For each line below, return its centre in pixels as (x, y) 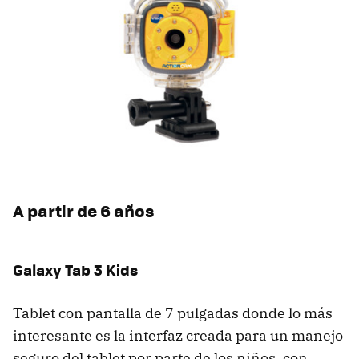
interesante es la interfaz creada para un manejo (178, 336)
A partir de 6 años (83, 211)
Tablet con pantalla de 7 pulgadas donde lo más (173, 313)
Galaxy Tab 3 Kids (75, 270)
